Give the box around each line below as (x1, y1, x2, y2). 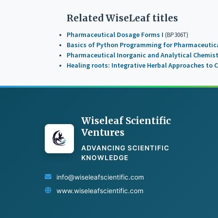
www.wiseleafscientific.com (56, 186, 144, 195)
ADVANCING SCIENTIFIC (81, 144, 169, 152)
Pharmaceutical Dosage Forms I (67, 30, 164, 39)
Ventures (81, 126, 125, 138)
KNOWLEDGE (81, 153, 128, 162)
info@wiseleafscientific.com (56, 173, 144, 181)
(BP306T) (163, 31, 189, 39)
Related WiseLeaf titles (67, 12, 179, 24)
